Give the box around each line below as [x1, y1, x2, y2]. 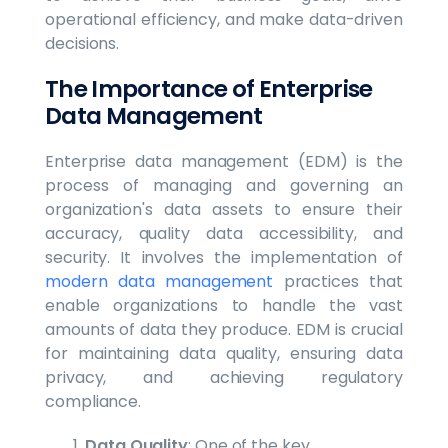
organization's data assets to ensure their [45, 197, 403, 221]
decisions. [45, 31, 120, 55]
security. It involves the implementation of [45, 245, 403, 269]
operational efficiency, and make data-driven [45, 7, 403, 31]
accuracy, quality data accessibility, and [45, 221, 403, 245]
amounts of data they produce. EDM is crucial [45, 317, 403, 341]
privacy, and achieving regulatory [45, 365, 403, 389]
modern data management [45, 269, 274, 293]
